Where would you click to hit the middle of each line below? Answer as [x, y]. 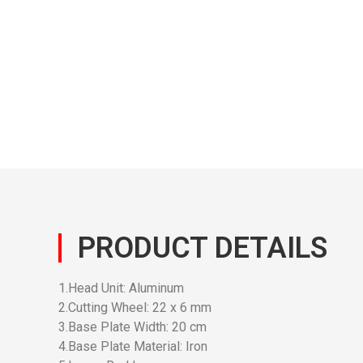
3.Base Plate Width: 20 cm [132, 327]
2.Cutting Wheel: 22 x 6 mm [135, 308]
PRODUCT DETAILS [203, 248]
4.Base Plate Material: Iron [133, 347]
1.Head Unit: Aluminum [121, 288]
